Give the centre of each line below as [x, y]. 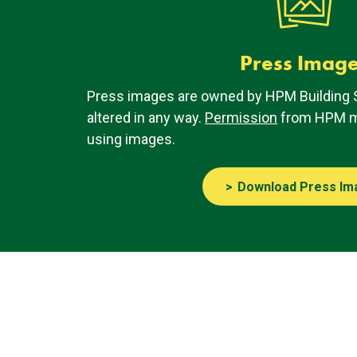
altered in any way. [146, 117]
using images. [131, 139]
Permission [241, 117]
